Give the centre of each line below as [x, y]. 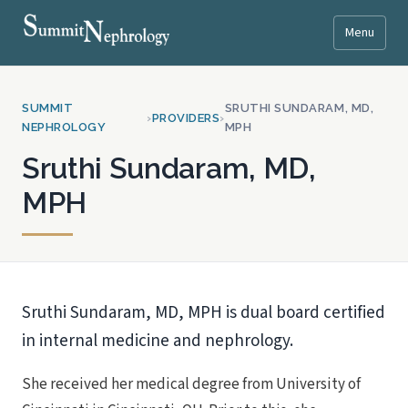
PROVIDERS [186, 117]
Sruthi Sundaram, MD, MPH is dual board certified [204, 313]
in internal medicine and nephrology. [158, 341]
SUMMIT [48, 108]
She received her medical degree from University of [191, 384]
